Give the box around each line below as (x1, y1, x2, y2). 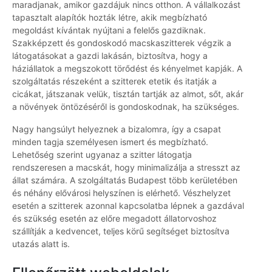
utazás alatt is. (12, 239, 70, 250)
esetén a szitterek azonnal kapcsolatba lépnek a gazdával (12, 200, 244, 211)
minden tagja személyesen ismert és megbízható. (12, 137, 208, 148)
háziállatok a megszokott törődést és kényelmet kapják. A (12, 63, 242, 74)
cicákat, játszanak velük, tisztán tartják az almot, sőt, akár (12, 89, 243, 100)
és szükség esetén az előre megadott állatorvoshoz (12, 213, 217, 224)
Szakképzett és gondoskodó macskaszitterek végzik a (12, 38, 231, 49)
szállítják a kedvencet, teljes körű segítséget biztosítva (12, 226, 229, 237)
